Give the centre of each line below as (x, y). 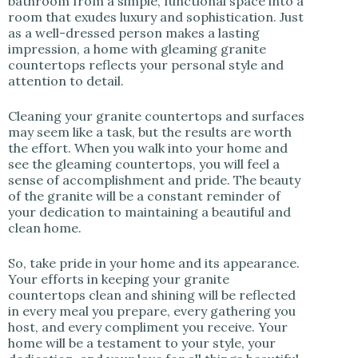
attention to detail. (66, 81)
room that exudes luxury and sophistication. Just (156, 17)
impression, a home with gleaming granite (137, 49)
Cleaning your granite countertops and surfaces (156, 116)
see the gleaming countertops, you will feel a (144, 164)
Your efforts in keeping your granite (119, 279)
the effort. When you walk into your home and (148, 148)
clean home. (45, 228)
